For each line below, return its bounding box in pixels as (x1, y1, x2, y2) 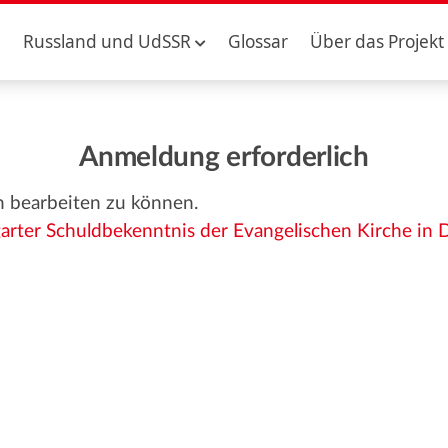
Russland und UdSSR (22, 30, 191, 53)
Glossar (227, 30, 288, 53)
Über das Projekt (310, 30, 445, 53)
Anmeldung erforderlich (79, 143, 369, 171)
